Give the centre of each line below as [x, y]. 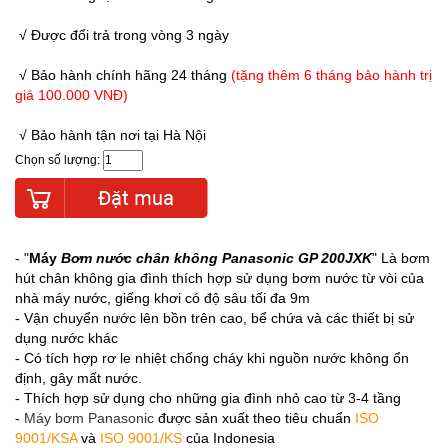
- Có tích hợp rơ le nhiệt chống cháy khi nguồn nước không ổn [212, 358]
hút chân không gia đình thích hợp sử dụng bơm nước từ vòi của [219, 278]
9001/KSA [46, 438]
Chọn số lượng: [59, 160]
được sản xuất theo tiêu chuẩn [254, 418]
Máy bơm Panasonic [89, 418]
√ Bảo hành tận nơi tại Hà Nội [110, 135]
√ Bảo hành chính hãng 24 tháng [123, 75]
